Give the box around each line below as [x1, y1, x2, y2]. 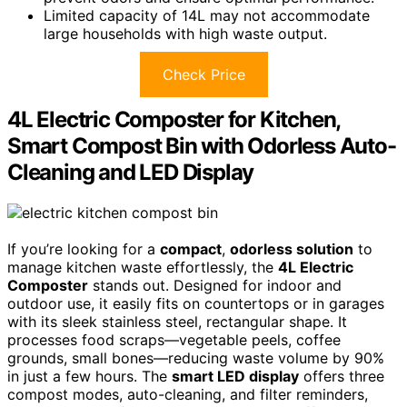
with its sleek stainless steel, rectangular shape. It [7, 312, 347, 331]
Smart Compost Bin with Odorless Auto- [7, 132, 396, 159]
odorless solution [230, 239, 353, 258]
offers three [299, 366, 384, 385]
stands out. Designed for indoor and [88, 275, 342, 294]
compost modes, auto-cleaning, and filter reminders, [7, 384, 368, 403]
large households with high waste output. [44, 24, 327, 43]
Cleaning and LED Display [7, 158, 254, 185]
